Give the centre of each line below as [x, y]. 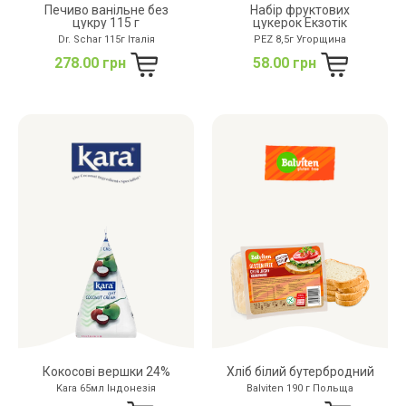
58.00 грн [284, 63]
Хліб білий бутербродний [300, 371]
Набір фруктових [300, 10]
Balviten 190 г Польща [300, 388]
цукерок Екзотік [300, 22]
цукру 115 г [106, 22]
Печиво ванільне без [106, 10]
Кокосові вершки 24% [106, 371]
